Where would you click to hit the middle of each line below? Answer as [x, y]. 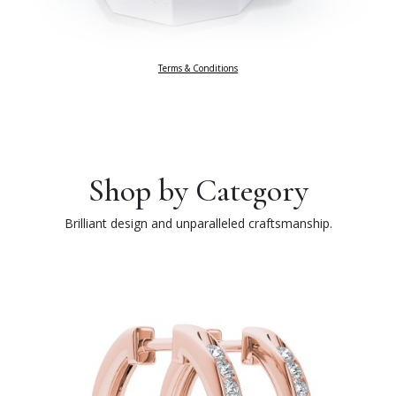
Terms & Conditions [198, 69]
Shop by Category [198, 191]
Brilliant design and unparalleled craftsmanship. [198, 224]
